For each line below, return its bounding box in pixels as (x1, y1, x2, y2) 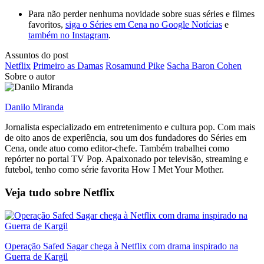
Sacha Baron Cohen (167, 61, 242, 71)
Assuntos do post (5, 50, 68, 61)
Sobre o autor (5, 71, 55, 82)
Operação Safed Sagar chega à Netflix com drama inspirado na (5, 240, 238, 251)
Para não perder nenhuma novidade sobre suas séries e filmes (28, 9, 255, 19)
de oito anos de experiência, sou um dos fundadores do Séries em (5, 133, 246, 143)
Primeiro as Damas (33, 61, 103, 71)
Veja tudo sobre (5, 186, 83, 199)
